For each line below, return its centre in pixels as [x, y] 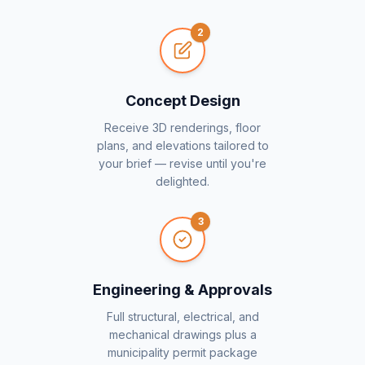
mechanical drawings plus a [182, 334]
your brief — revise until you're [182, 163]
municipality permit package [182, 352]
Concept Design [182, 101]
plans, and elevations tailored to [182, 145]
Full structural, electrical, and [182, 317]
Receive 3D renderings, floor [182, 128]
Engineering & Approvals [182, 290]
